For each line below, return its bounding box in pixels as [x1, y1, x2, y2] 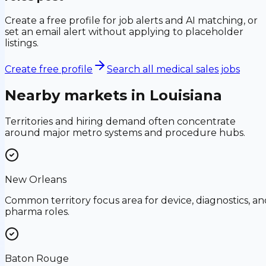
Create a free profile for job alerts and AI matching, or [5, 15, 258, 27]
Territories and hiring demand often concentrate [5, 115, 236, 127]
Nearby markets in [5, 87, 150, 104]
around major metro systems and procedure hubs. [5, 126, 245, 138]
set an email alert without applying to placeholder [5, 26, 243, 38]
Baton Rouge [5, 252, 69, 264]
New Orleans [5, 173, 66, 185]
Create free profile [5, 64, 93, 75]
